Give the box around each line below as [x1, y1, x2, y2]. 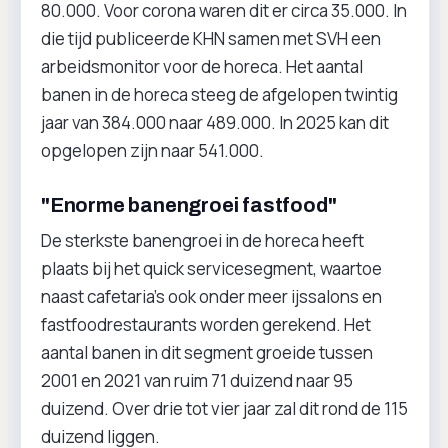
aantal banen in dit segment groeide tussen [41, 341, 373, 364]
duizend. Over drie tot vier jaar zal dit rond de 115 [41, 397, 408, 420]
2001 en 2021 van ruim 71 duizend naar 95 [41, 369, 353, 392]
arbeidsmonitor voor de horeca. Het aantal [41, 55, 363, 78]
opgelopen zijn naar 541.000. [41, 139, 264, 162]
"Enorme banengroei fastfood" [41, 194, 337, 216]
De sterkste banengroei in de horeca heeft [41, 229, 364, 252]
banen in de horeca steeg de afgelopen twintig [41, 83, 398, 106]
